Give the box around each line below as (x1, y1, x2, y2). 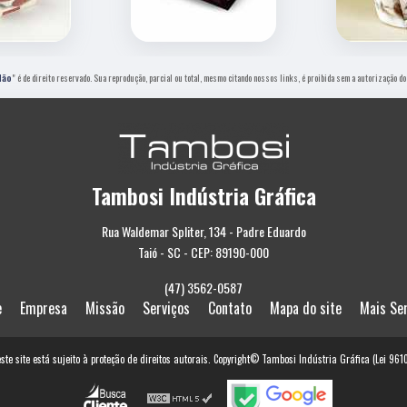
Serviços (143, 297, 190, 320)
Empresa (20, 297, 67, 320)
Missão (85, 297, 124, 320)
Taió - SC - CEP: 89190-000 (138, 243, 269, 263)
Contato (208, 297, 252, 320)
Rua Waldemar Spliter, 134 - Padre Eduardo (101, 222, 306, 242)
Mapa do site (270, 297, 342, 320)
